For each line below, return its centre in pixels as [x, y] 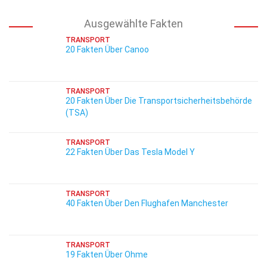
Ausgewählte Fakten [133, 24]
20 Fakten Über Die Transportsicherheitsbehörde [159, 101]
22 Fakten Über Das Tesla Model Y [130, 152]
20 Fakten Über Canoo [107, 49]
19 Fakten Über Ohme [107, 254]
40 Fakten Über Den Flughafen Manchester [147, 203]
